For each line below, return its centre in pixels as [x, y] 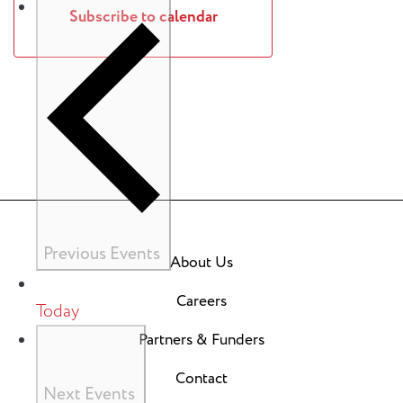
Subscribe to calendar [143, 17]
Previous [76, 254]
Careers [201, 301]
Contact [201, 379]
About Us [201, 263]
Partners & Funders [201, 340]
